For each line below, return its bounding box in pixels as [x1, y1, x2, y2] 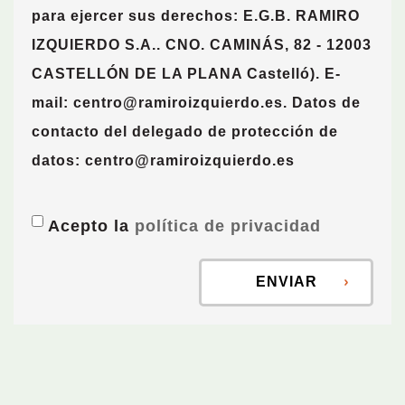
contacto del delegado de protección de [32, 124, 338, 139]
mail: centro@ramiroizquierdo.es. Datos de [32, 95, 361, 110]
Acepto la [43, 217, 135, 235]
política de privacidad [135, 217, 321, 235]
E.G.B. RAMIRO [239, 8, 360, 24]
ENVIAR [256, 274, 322, 289]
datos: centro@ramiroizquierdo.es [32, 153, 295, 168]
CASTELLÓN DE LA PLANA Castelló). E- [32, 66, 341, 81]
